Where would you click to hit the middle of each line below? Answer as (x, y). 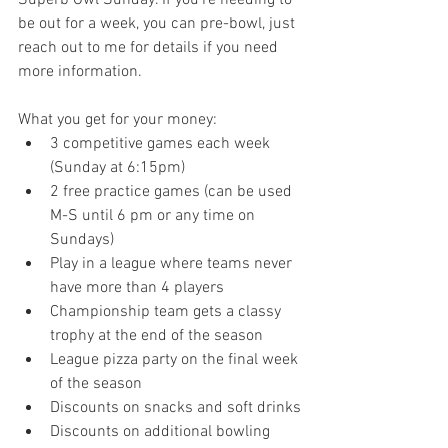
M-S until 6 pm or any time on (154, 215)
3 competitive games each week (162, 143)
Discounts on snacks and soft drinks (175, 407)
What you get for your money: (117, 119)
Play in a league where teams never (173, 263)
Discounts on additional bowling (160, 431)
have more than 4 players (137, 287)
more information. (82, 71)
